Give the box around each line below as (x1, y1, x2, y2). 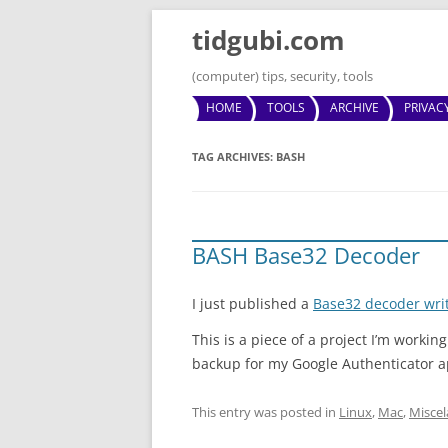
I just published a (192, 294, 313, 313)
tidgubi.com (192, 22, 345, 58)
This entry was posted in (192, 403, 339, 421)
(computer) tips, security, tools (192, 67, 373, 85)
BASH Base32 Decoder (192, 240, 420, 270)
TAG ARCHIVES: (192, 149, 276, 164)
